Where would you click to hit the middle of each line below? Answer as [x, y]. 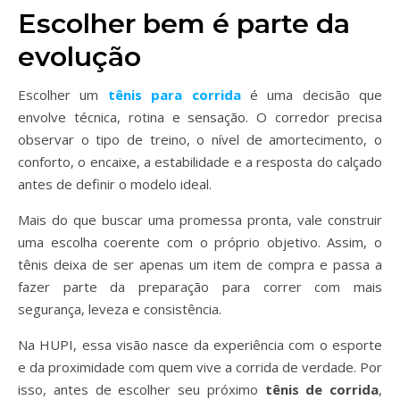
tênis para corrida [174, 95]
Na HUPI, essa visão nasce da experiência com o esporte [200, 345]
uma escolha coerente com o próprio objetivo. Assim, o [200, 242]
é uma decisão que [311, 95]
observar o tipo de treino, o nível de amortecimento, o [200, 139]
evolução [79, 57]
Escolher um [63, 95]
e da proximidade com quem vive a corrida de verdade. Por [200, 367]
